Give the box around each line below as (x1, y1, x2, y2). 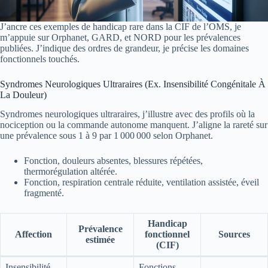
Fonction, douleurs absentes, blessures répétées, (24, 156, 203, 166)
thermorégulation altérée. (24, 166, 117, 177)
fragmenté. (24, 188, 64, 199)
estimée (86, 234, 115, 245)
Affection (15, 229, 52, 240)
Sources (218, 229, 250, 240)
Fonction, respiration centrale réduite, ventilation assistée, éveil (24, 177, 259, 188)
